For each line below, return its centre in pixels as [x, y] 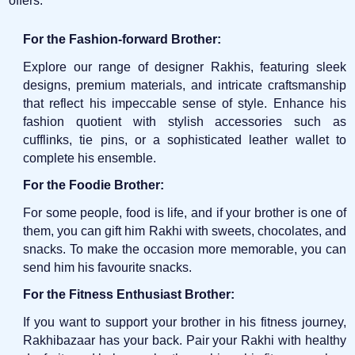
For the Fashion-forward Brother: [122, 39]
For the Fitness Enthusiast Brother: [129, 294]
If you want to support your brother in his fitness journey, [185, 322]
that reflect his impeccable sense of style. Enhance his [185, 103]
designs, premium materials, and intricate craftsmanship [185, 85]
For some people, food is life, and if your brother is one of [185, 212]
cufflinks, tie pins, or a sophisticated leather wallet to [185, 139]
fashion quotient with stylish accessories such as [185, 121]
